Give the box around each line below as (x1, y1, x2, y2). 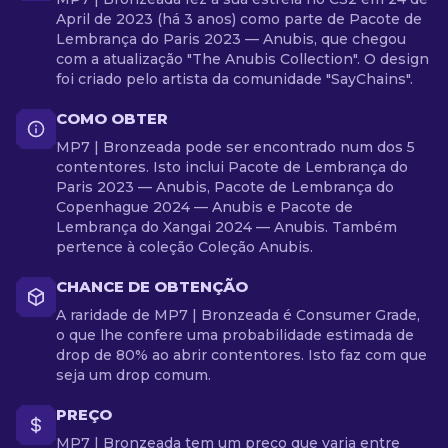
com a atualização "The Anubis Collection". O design (56, 50, 429, 68)
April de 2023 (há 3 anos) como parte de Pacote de (56, 10, 422, 28)
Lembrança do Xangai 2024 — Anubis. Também (56, 218, 397, 236)
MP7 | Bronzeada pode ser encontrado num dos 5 (56, 138, 415, 156)
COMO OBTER (56, 109, 168, 128)
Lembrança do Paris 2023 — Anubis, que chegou (56, 30, 406, 48)
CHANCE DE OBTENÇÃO (56, 277, 248, 296)
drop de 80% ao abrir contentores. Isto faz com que (56, 346, 427, 364)
